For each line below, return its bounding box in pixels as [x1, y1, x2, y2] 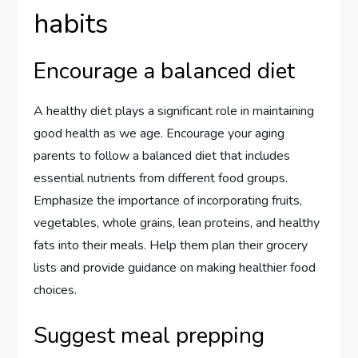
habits [34, 6, 109, 43]
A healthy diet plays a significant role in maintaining [34, 102, 315, 121]
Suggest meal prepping [34, 320, 265, 352]
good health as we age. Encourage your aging [34, 125, 285, 143]
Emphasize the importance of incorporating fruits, [34, 192, 303, 210]
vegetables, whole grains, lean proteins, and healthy [34, 214, 320, 233]
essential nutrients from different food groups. [34, 169, 288, 188]
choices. [34, 281, 78, 300]
